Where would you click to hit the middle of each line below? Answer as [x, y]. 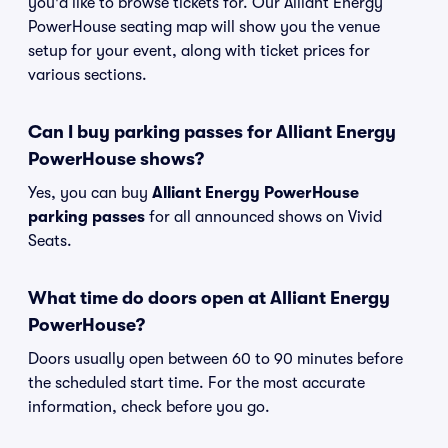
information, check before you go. [149, 407]
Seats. [50, 241]
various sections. [87, 75]
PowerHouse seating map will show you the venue [204, 27]
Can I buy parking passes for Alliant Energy [212, 132]
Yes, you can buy [90, 193]
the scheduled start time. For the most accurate [196, 383]
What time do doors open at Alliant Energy [209, 298]
